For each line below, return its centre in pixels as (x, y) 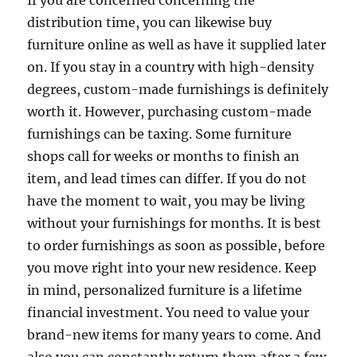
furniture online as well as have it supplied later (177, 45)
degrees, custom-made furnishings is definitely (178, 89)
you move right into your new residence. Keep (172, 268)
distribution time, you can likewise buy (150, 22)
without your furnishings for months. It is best (175, 223)
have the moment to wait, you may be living (167, 201)
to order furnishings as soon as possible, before (177, 245)
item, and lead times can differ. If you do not (167, 178)
